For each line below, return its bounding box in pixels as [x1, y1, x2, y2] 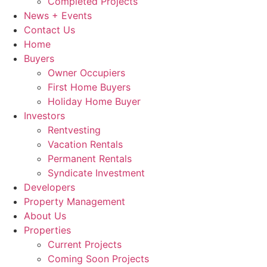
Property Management [24, 195, 125, 207]
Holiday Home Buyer [48, 95, 141, 107]
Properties [24, 224, 71, 236]
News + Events [24, 10, 92, 21]
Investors [24, 110, 65, 122]
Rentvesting [48, 124, 101, 136]
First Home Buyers [48, 81, 131, 93]
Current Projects [48, 238, 122, 250]
